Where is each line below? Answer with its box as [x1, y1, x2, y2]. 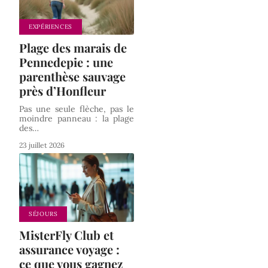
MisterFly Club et [19, 227, 114, 243]
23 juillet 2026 [19, 140, 65, 150]
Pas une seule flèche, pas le [19, 103, 134, 114]
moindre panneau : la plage [19, 112, 134, 124]
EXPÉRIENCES [29, 22, 72, 31]
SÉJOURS [29, 210, 58, 218]
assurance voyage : [19, 241, 120, 258]
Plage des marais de [19, 39, 127, 56]
